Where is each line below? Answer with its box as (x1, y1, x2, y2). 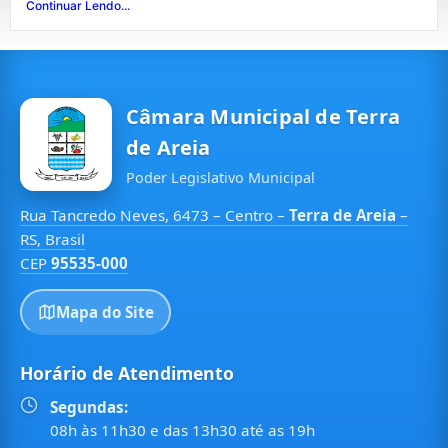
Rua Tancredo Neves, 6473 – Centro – (20, 205, 289, 226)
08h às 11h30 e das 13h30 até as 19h (50, 419, 315, 440)
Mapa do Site (55, 301, 154, 322)
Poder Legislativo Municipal (126, 168, 315, 188)
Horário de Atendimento (20, 360, 234, 385)
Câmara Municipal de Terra (126, 103, 400, 131)
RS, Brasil (20, 229, 85, 250)
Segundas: (50, 396, 128, 417)
